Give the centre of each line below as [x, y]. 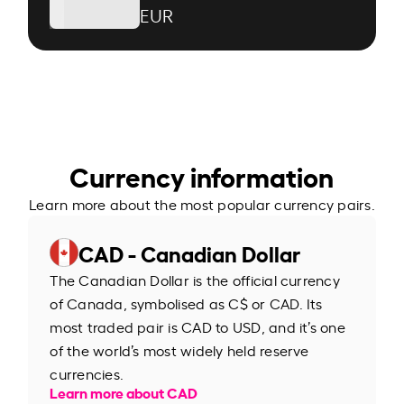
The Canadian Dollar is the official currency [195, 279]
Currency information [202, 174]
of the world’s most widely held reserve [179, 349]
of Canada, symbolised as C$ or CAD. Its [186, 303]
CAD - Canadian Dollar [190, 252]
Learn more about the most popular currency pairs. [202, 203]
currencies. [87, 373]
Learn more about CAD [124, 391]
